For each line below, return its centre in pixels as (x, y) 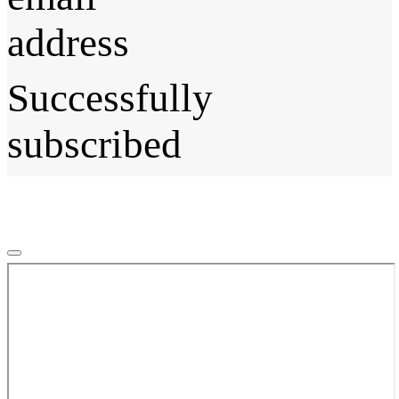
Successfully (110, 98)
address (68, 42)
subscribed (94, 144)
